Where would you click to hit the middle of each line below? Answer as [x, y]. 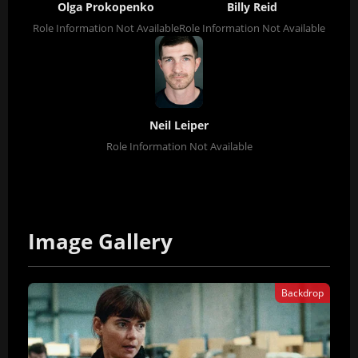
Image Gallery [100, 242]
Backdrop [302, 293]
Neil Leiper [179, 125]
